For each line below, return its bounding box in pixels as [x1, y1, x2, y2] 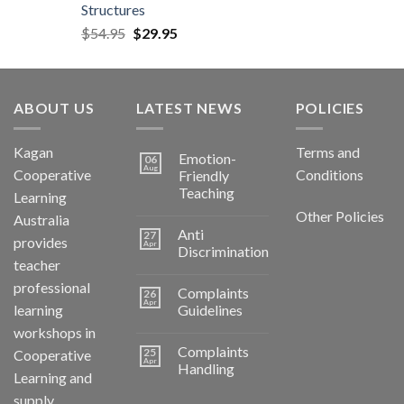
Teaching [178, 184, 234, 202]
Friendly [178, 167, 229, 185]
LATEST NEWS [135, 99, 243, 117]
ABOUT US [14, 99, 95, 117]
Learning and [14, 369, 92, 387]
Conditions [295, 166, 363, 184]
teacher [14, 256, 60, 274]
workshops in [14, 324, 96, 342]
